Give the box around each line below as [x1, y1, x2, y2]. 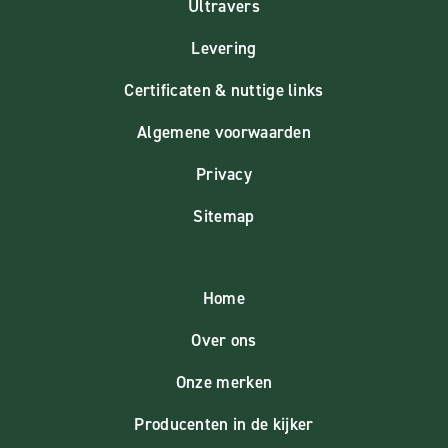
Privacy [195, 162, 253, 185]
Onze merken [175, 370, 273, 393]
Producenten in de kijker [134, 412, 314, 435]
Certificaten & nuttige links [124, 78, 324, 101]
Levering [191, 36, 257, 59]
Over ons [191, 328, 257, 351]
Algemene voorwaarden [137, 120, 311, 143]
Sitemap [193, 204, 255, 227]
